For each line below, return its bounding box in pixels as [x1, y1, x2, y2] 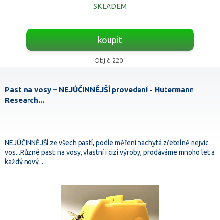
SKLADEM [93, 2, 127, 10]
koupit [97, 35, 122, 45]
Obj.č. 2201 [94, 57, 126, 64]
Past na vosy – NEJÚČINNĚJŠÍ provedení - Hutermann [5, 85, 194, 94]
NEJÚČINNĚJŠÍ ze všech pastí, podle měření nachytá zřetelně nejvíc [5, 139, 209, 147]
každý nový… [5, 158, 46, 165]
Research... [5, 96, 44, 104]
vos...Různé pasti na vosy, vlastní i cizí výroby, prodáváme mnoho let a [5, 148, 215, 156]
